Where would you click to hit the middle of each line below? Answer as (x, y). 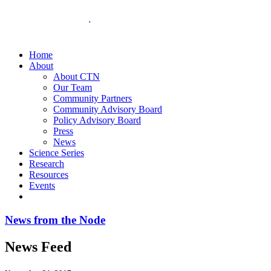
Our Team (73, 87)
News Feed (38, 247)
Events (42, 185)
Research (47, 164)
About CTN (77, 77)
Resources (49, 175)
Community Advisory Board (108, 109)
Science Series (57, 153)
